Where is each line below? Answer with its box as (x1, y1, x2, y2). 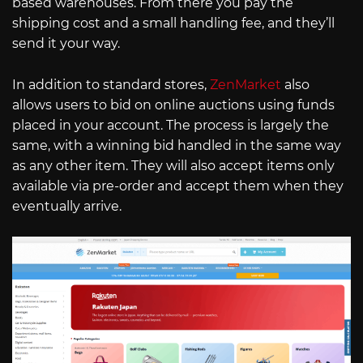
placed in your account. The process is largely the (12, 117, 329, 133)
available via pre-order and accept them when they (12, 177, 344, 194)
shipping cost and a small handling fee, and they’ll (12, 15, 335, 31)
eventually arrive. (12, 198, 122, 214)
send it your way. (12, 35, 120, 51)
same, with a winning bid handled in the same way (12, 137, 341, 153)
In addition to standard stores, (12, 76, 210, 92)
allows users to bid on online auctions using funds (12, 96, 335, 113)
